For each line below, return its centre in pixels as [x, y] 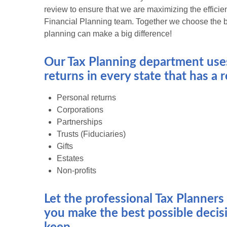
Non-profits [77, 171]
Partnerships [80, 122]
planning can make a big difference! [108, 34]
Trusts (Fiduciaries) [91, 134]
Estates [70, 159]
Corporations [80, 110]
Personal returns [86, 98]
